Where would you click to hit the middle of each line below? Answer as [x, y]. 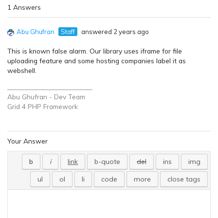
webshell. [22, 71]
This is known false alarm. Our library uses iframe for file [95, 51]
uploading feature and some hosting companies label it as [97, 61]
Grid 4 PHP [24, 107]
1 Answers [24, 7]
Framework [60, 107]
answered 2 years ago [114, 32]
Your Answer [27, 141]
